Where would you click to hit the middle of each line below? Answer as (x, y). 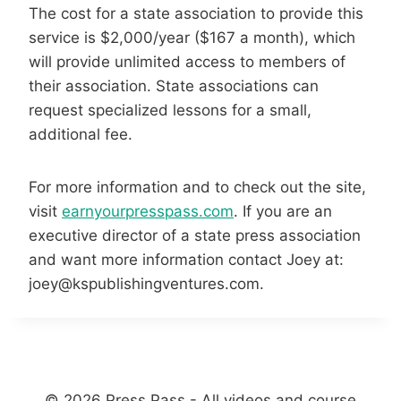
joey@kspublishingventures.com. (146, 283)
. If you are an (283, 211)
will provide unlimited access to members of (187, 61)
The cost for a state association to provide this (196, 13)
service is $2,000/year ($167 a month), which (192, 37)
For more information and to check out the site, (197, 187)
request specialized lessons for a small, (170, 110)
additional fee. (81, 134)
